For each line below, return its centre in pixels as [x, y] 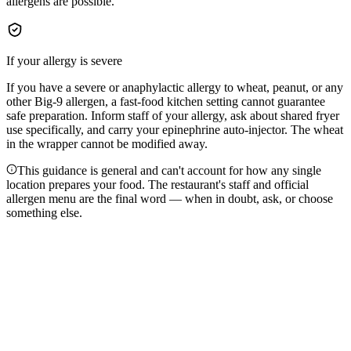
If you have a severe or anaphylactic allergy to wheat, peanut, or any [175, 87]
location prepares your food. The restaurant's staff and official [157, 184]
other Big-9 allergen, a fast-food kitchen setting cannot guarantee [166, 101]
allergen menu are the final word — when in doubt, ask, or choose [170, 198]
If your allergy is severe [64, 60]
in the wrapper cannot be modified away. [107, 143]
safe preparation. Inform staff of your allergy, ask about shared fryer [173, 115]
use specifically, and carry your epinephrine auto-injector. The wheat [175, 129]
